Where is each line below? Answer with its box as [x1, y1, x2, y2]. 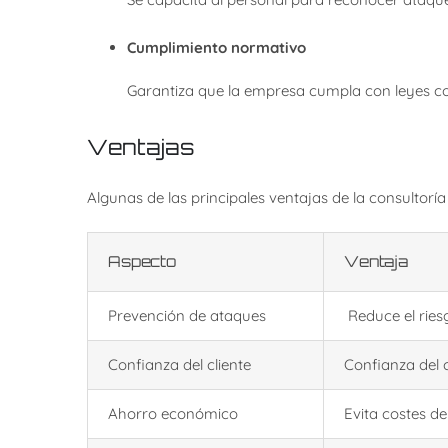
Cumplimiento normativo [126, 37, 306, 57]
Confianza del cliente [107, 355, 251, 375]
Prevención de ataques [107, 306, 266, 326]
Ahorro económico [107, 404, 238, 424]
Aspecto [107, 252, 176, 272]
